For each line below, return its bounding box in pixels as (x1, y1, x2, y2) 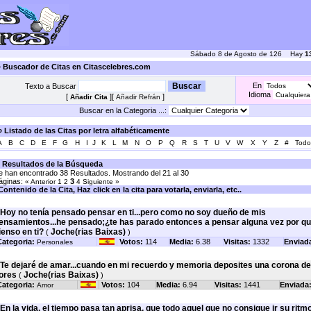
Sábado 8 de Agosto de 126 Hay (190, 50, 305, 58)
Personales (36, 238, 73, 246)
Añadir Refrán (115, 93, 160, 101)
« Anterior (24, 178, 56, 185)
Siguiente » (82, 178, 119, 185)
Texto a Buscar (24, 82, 78, 90)
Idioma (248, 90, 273, 99)
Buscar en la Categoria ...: (79, 106, 169, 115)
